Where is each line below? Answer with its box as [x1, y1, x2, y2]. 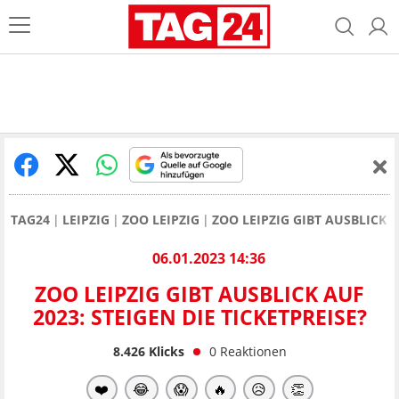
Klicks [144, 342, 184, 360]
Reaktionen [219, 342, 287, 360]
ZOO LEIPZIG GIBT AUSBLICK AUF [35, 280, 364, 309]
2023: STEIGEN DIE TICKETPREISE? [32, 303, 367, 332]
